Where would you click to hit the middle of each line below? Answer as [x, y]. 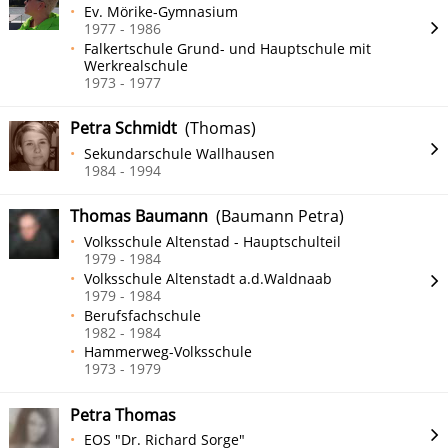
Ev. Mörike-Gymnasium [161, 12]
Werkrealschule [136, 66]
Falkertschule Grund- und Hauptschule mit [228, 49]
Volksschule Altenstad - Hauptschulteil [213, 241]
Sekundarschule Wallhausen [180, 153]
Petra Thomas [123, 414]
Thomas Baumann [139, 216]
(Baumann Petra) [276, 216]
